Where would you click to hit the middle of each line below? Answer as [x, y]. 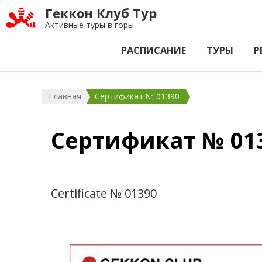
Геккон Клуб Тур [101, 13]
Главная [65, 96]
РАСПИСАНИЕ [154, 50]
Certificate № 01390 [104, 193]
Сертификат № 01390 [137, 96]
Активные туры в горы [89, 25]
